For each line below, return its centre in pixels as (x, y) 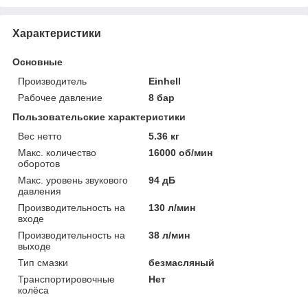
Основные (37, 62)
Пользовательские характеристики (99, 117)
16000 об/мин (181, 152)
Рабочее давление (60, 97)
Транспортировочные (66, 279)
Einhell (165, 81)
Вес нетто (40, 136)
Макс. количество (57, 152)
